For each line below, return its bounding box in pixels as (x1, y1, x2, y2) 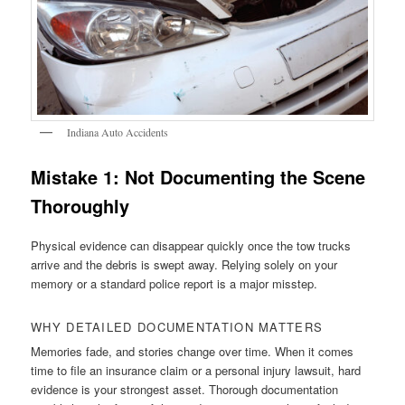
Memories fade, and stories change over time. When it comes (31, 342, 354, 360)
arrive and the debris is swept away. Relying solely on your (31, 255, 338, 273)
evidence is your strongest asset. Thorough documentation (31, 380, 339, 398)
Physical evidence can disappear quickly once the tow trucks (31, 236, 352, 254)
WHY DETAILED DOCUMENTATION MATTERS (31, 317, 324, 335)
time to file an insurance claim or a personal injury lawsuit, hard (31, 361, 362, 379)
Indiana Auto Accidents (67, 124, 169, 139)
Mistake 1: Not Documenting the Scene (31, 164, 366, 191)
